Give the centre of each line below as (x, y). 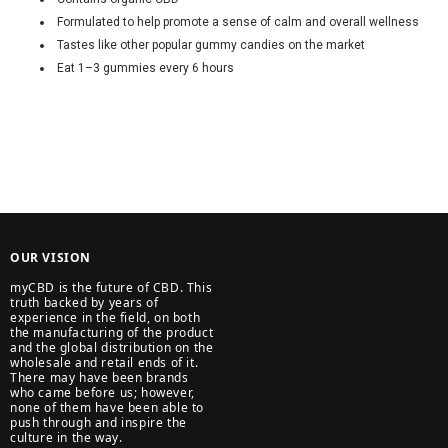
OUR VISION (50, 257)
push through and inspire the (98, 422)
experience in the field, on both (105, 317)
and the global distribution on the (112, 347)
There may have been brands (99, 377)
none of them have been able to (107, 407)
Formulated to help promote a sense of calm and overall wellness (238, 21)
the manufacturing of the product (112, 332)
